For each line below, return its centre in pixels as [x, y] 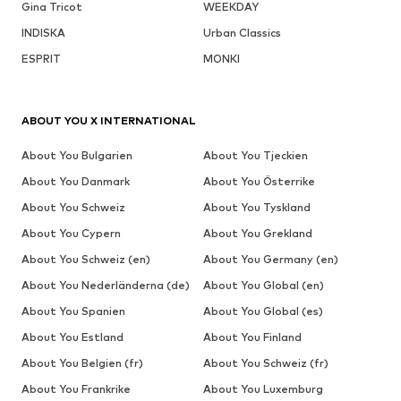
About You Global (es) [263, 311]
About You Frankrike [76, 388]
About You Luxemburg [263, 388]
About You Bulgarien [77, 155]
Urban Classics [242, 32]
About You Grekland [257, 233]
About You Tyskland [256, 207]
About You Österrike [259, 181]
